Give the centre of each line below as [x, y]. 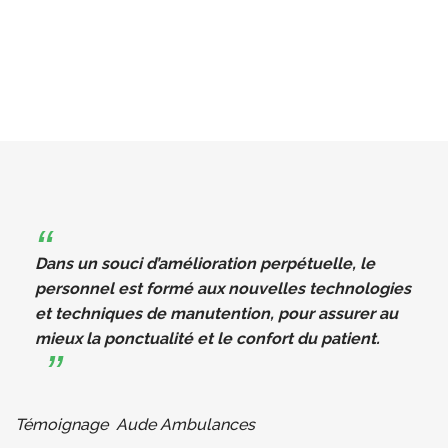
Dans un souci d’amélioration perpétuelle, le [205, 263]
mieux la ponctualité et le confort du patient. [209, 338]
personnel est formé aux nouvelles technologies [223, 288]
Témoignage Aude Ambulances [135, 424]
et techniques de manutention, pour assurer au [216, 313]
